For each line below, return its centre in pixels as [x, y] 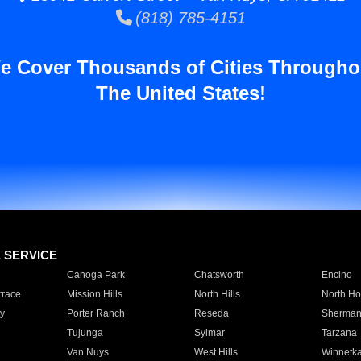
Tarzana [339, 333]
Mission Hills [94, 294]
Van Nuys [87, 352]
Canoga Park [95, 275]
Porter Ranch [95, 313]
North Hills [217, 294]
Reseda [211, 313]
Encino [336, 275]
